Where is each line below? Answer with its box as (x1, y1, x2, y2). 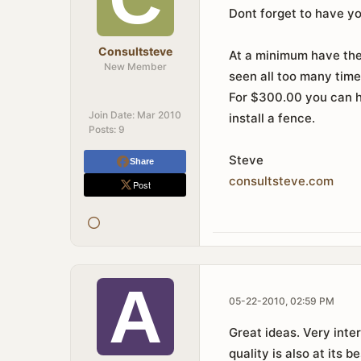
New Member (103, 60, 167, 73)
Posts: (89, 123, 116, 135)
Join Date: (89, 109, 135, 121)
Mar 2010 (137, 109, 181, 121)
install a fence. (229, 110, 315, 126)
